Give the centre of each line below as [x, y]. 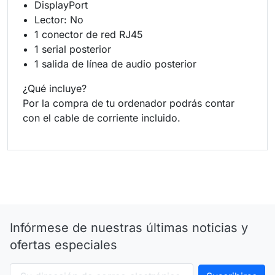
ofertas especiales [64, 245]
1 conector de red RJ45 [91, 34]
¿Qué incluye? [55, 88]
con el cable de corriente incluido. [102, 118]
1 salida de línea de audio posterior [116, 64]
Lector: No [59, 19]
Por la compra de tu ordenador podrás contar [129, 103]
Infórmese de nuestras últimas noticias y [129, 227]
